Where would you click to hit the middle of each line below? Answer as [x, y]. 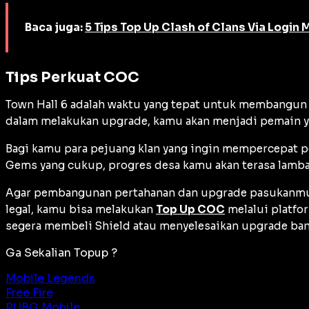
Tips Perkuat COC [72, 78]
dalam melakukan [53, 121]
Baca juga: [55, 28]
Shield [113, 226]
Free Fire [29, 292]
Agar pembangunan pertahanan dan [103, 192]
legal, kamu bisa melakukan [81, 209]
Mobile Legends [50, 278]
